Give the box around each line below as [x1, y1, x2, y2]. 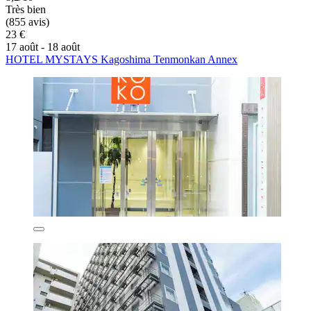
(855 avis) [6, 16, 49, 28]
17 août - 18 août [6, 41, 80, 53]
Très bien [6, 3, 46, 16]
